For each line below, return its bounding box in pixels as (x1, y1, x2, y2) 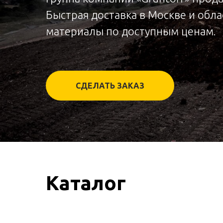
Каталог (46, 172, 126, 194)
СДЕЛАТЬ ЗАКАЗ (76, 81, 144, 90)
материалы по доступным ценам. (46, 25, 216, 37)
